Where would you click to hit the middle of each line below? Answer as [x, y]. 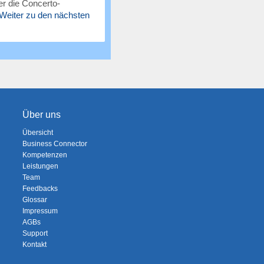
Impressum [40, 211]
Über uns [41, 115]
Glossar [34, 200]
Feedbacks [40, 189]
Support [35, 233]
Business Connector [55, 144]
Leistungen [40, 166]
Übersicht [37, 133]
